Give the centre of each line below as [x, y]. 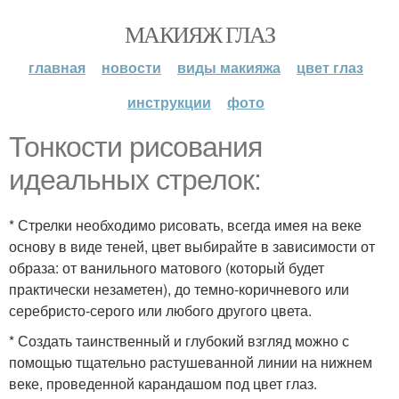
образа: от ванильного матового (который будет [167, 268]
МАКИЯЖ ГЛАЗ [199, 34]
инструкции [169, 102]
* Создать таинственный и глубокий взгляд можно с [179, 341]
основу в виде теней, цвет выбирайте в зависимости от [192, 246]
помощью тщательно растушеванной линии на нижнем [191, 362]
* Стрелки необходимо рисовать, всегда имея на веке [185, 225]
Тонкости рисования [135, 147]
